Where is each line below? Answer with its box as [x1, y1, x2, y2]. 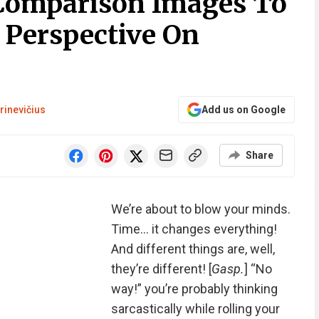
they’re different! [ [110, 261, 211, 276]
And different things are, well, [110, 241, 275, 256]
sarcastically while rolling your [110, 301, 280, 316]
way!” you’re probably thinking [110, 281, 278, 296]
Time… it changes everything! [110, 221, 277, 236]
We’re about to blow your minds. [110, 202, 291, 216]
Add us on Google [201, 104, 286, 115]
